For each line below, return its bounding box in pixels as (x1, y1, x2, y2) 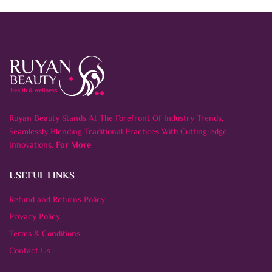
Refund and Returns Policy (9, 193, 105, 207)
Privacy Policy (9, 210, 60, 224)
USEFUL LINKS (9, 168, 75, 184)
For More (56, 138, 91, 152)
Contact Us (9, 244, 50, 258)
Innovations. (9, 138, 56, 152)
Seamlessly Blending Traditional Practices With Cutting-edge (9, 125, 227, 139)
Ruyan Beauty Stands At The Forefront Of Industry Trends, (9, 112, 223, 126)
